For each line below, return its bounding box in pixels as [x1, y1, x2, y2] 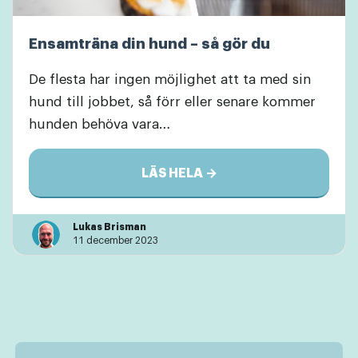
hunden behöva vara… [29, 117, 170, 132]
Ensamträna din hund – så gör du [29, 37, 270, 52]
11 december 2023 [73, 235, 158, 245]
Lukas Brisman [73, 221, 146, 232]
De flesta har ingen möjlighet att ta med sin [29, 73, 311, 87]
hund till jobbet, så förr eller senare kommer [29, 95, 316, 109]
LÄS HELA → [141, 167, 217, 181]
